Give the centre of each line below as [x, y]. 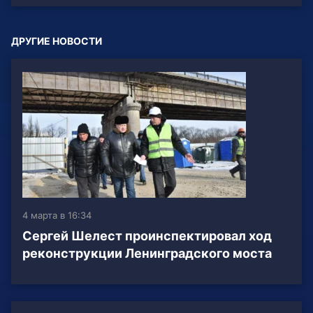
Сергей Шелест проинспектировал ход [147, 236]
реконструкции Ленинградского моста [147, 254]
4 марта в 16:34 [57, 216]
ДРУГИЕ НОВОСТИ [57, 41]
